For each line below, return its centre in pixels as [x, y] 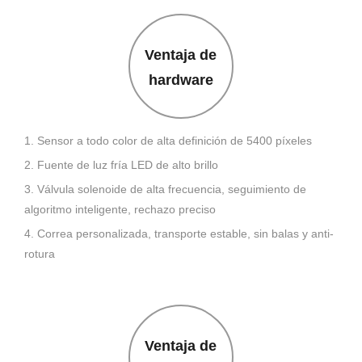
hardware [181, 80]
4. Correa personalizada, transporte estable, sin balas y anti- [179, 234]
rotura [40, 254]
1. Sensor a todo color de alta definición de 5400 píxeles [168, 141]
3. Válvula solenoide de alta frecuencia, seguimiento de [165, 189]
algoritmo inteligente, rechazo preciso [120, 210]
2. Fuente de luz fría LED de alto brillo [121, 165]
